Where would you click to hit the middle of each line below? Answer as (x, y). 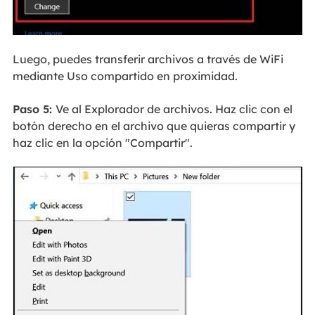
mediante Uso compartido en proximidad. (125, 76)
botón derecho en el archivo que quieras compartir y (154, 126)
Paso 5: (34, 109)
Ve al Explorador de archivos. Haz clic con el (174, 109)
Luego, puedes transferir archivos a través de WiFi (148, 59)
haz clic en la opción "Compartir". (102, 142)
